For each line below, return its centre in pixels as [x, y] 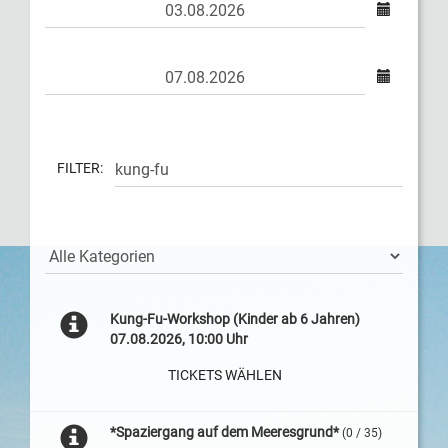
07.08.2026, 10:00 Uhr [178, 339]
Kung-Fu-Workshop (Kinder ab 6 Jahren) [234, 319]
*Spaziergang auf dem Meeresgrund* [224, 432]
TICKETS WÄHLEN [225, 375]
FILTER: [80, 168]
